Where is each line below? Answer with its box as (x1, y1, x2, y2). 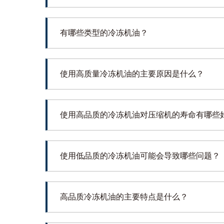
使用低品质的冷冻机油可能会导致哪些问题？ (59, 151, 220, 160)
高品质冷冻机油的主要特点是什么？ (59, 192, 188, 201)
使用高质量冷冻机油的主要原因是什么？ (59, 69, 204, 78)
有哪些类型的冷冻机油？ (59, 28, 148, 37)
